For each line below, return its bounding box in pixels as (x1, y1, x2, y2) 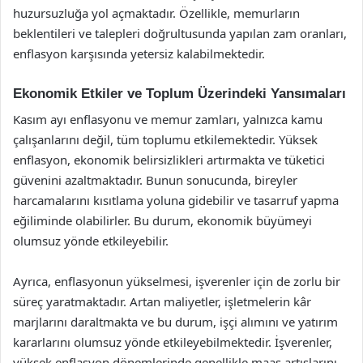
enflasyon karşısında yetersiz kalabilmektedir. (13, 45, 265, 62)
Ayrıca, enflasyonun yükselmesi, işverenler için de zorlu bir (13, 273, 340, 289)
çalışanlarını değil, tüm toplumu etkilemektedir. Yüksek (13, 131, 318, 147)
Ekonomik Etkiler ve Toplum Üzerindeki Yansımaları (13, 85, 346, 101)
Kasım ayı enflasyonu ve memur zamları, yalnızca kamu (13, 111, 322, 127)
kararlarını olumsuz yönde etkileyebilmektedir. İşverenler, (13, 334, 332, 350)
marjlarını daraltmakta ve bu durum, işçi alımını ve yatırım (13, 314, 338, 330)
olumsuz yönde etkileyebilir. (13, 233, 169, 249)
